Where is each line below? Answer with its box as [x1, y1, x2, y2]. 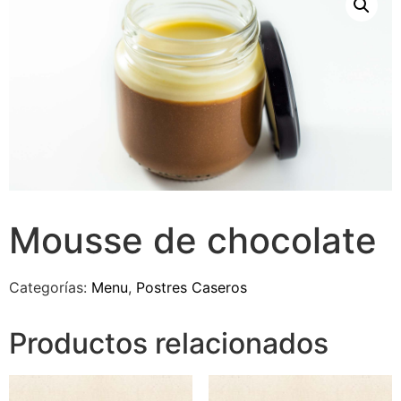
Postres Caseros [136, 278, 247, 297]
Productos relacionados [9, 326, 328, 362]
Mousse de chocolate [9, 218, 377, 263]
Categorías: [9, 278, 91, 297]
